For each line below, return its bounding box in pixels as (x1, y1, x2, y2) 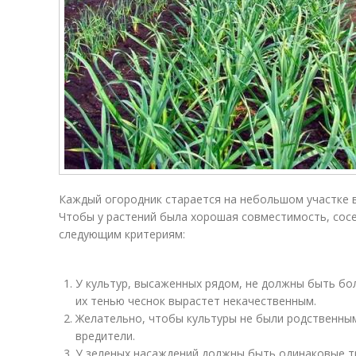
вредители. (75, 328, 135, 343)
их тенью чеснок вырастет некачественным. (75, 293, 316, 308)
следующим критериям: (59, 226, 185, 242)
